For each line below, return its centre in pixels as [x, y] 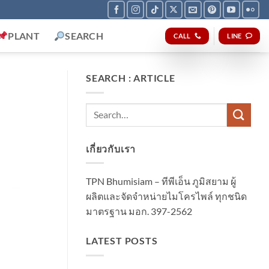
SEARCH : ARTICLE [131, 78]
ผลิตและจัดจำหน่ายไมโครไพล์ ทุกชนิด [166, 196]
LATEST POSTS [122, 241]
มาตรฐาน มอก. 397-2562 [139, 211]
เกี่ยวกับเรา [111, 148]
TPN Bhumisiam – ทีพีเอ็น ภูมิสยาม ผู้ [161, 181]
